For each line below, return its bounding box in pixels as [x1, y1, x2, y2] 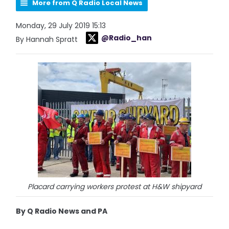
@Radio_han [101, 33, 152, 43]
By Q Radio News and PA [16, 206, 108, 216]
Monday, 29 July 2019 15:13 [16, 20, 106, 31]
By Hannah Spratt [16, 34, 80, 44]
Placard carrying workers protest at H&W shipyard [28, 181, 201, 192]
